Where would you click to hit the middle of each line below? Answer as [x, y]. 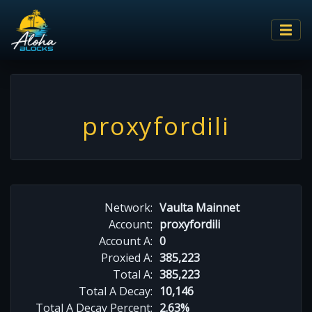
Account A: [126, 241]
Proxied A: [127, 257]
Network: [128, 207]
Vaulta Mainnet [200, 207]
